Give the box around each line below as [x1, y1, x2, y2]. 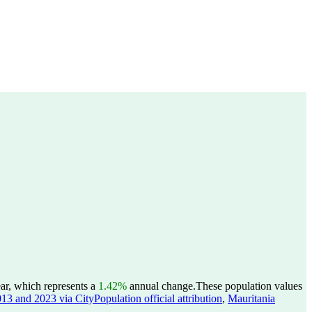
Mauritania [228, 292, 275, 304]
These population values [196, 280, 302, 292]
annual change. [127, 280, 196, 292]
